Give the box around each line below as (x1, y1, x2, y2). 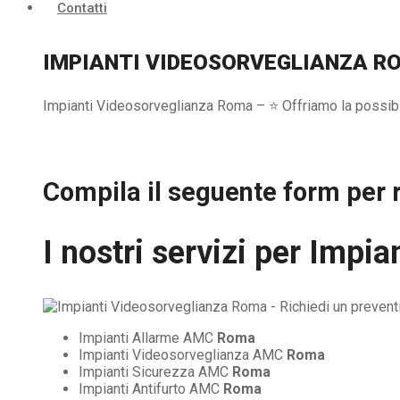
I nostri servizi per (43, 233, 309, 271)
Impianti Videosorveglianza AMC (79, 346, 287, 363)
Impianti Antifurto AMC (79, 379, 223, 397)
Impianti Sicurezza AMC (79, 362, 232, 380)
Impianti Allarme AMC (79, 329, 217, 346)
